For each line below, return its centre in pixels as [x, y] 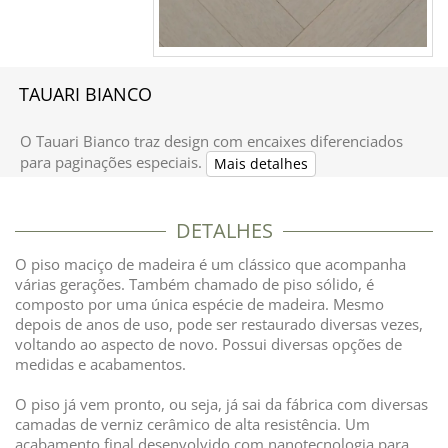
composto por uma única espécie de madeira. [174, 304]
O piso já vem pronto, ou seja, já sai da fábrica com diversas [221, 404]
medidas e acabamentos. [102, 364]
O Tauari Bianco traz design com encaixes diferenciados [211, 141]
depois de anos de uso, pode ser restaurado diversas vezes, [219, 324]
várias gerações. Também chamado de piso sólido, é [194, 284]
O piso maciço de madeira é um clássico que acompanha [210, 264]
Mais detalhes [261, 163]
